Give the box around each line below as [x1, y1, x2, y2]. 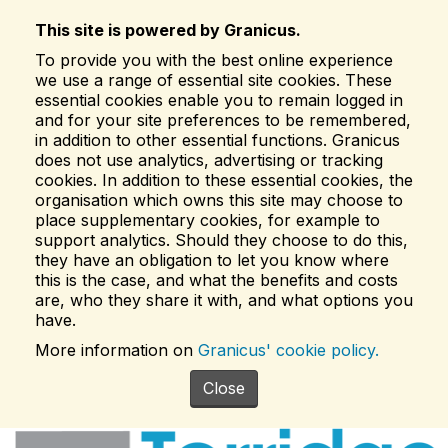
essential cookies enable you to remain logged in [35, 90, 403, 110]
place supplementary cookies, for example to [35, 210, 380, 230]
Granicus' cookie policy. [198, 340, 379, 360]
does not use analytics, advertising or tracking [35, 150, 383, 170]
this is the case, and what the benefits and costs [35, 270, 398, 290]
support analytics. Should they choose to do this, [35, 230, 408, 250]
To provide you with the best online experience [35, 50, 393, 70]
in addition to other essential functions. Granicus [35, 130, 400, 150]
